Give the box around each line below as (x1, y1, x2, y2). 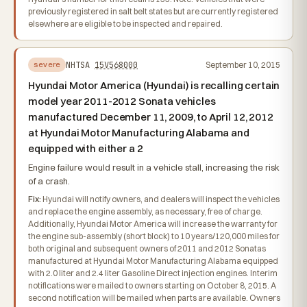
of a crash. (28, 175, 70, 186)
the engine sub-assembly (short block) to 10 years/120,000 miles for (28, 231, 280, 241)
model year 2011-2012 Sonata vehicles (28, 95, 216, 108)
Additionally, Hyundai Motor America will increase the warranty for (28, 219, 278, 229)
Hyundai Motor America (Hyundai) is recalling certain (28, 79, 280, 92)
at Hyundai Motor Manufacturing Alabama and (28, 126, 249, 139)
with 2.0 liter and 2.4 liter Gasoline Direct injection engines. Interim (28, 268, 278, 278)
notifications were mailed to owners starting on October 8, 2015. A (28, 280, 276, 291)
